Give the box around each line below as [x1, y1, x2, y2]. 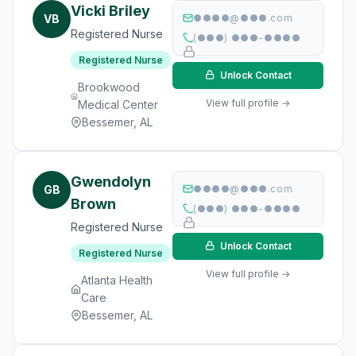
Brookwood [78, 80, 141, 94]
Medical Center [78, 98, 159, 111]
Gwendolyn [71, 173, 151, 190]
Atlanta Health [80, 273, 153, 287]
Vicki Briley [71, 2, 150, 19]
